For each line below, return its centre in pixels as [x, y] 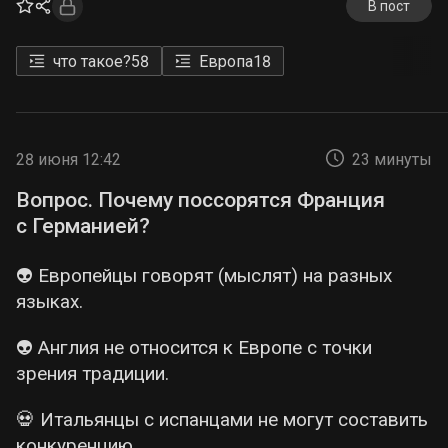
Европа [226, 61]
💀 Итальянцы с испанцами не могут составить [222, 419]
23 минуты [392, 159]
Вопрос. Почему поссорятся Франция [200, 200]
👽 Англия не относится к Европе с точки [194, 347]
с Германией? [83, 226]
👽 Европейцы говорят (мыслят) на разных [204, 275]
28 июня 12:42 [68, 159]
